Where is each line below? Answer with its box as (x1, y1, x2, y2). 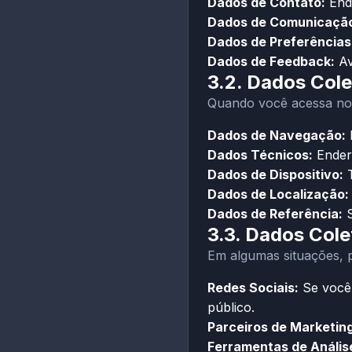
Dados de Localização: (207, 186, 349, 202)
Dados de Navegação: (207, 127, 346, 143)
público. (207, 299, 255, 315)
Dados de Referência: (207, 206, 343, 222)
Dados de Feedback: (207, 53, 335, 69)
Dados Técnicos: (207, 147, 313, 163)
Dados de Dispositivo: (207, 167, 343, 182)
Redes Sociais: (207, 280, 299, 295)
